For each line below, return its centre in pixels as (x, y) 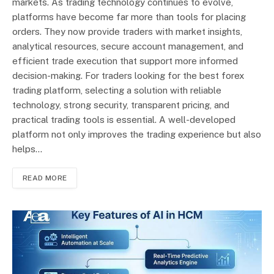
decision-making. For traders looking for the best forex (128, 76)
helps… (27, 149)
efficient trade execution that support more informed (125, 61)
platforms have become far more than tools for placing (129, 17)
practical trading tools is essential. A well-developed (124, 120)
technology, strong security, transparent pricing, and (121, 105)
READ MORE (45, 178)
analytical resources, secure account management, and (128, 46)
